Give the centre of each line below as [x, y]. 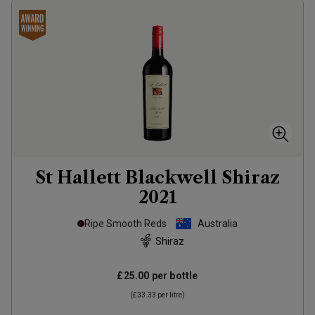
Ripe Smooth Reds [126, 224]
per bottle [174, 276]
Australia [218, 224]
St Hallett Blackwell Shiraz [157, 178]
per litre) [171, 295]
